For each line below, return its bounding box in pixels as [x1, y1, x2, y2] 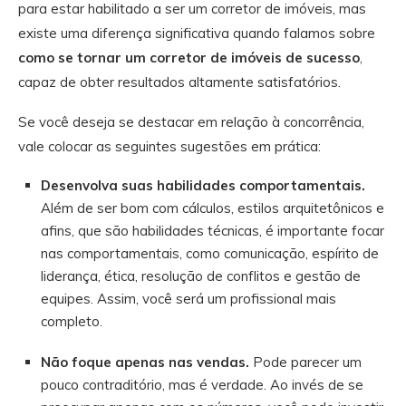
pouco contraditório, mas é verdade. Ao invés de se [41, 375, 363, 393]
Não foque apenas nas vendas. [41, 353, 249, 371]
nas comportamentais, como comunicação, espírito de [41, 244, 379, 262]
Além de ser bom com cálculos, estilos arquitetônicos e [41, 198, 384, 217]
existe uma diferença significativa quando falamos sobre [18, 24, 375, 42]
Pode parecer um [249, 353, 362, 371]
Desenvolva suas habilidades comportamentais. [41, 176, 365, 194]
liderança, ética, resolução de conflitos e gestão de [41, 266, 361, 285]
